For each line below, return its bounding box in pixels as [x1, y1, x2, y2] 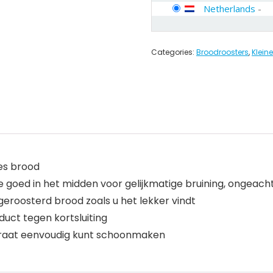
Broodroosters [196, 47, 249, 57]
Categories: [151, 47, 196, 57]
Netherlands [204, 2, 255, 15]
